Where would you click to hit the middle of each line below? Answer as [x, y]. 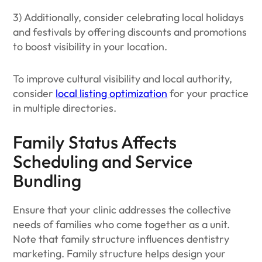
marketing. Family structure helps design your [120, 254]
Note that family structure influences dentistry [121, 239]
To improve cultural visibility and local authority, [123, 79]
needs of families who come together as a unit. [122, 224]
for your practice [208, 93]
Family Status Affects [95, 142]
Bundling [47, 181]
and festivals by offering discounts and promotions [130, 32]
